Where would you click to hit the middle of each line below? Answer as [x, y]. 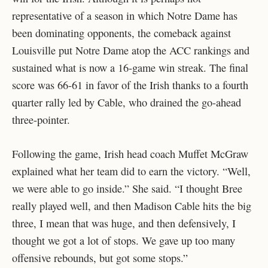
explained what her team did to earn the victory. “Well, [131, 171]
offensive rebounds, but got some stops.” [100, 258]
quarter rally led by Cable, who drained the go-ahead [127, 103]
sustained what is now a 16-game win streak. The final [130, 68]
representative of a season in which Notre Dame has [125, 16]
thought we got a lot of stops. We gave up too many [124, 241]
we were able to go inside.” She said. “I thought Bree [127, 189]
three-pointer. [41, 120]
